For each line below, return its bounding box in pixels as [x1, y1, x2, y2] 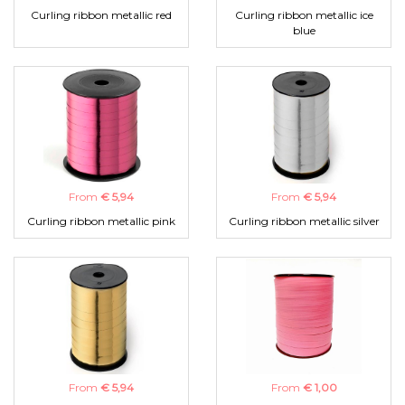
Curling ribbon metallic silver [228, 214, 380, 229]
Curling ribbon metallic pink [27, 214, 175, 229]
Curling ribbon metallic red [31, 8, 172, 23]
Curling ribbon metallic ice [234, 8, 373, 23]
